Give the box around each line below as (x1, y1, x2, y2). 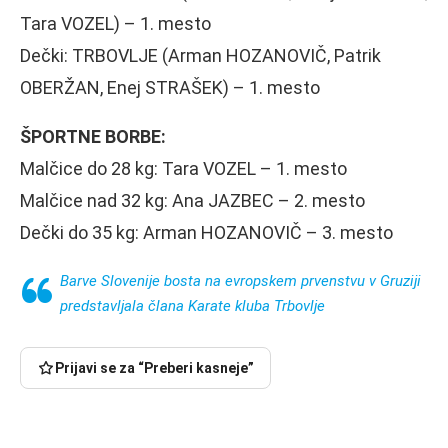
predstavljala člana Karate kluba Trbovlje (60, 296, 325, 315)
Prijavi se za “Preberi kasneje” (55, 359, 254, 376)
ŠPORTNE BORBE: (20, 125, 166, 147)
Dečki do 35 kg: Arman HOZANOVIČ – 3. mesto (20, 221, 393, 243)
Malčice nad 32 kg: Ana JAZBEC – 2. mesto (20, 189, 365, 211)
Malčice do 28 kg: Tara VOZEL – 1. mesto (20, 157, 347, 179)
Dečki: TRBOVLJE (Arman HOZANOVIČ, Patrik (20, 44, 381, 66)
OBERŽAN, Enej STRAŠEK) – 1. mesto (20, 76, 320, 98)
